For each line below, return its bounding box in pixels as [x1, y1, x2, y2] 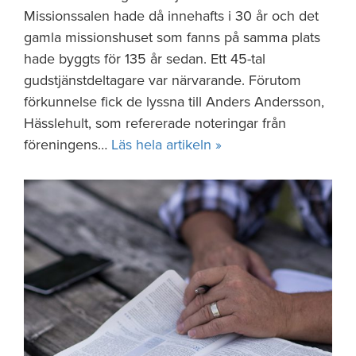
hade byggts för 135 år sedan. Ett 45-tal [24, 50, 265, 68]
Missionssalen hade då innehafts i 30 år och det [24, 7, 319, 25]
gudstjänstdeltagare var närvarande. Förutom [24, 72, 301, 89]
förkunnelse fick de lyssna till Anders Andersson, [24, 93, 324, 110]
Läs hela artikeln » [111, 136, 222, 153]
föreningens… [24, 136, 111, 153]
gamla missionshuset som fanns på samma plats [24, 29, 320, 46]
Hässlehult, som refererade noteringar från [24, 114, 286, 132]
